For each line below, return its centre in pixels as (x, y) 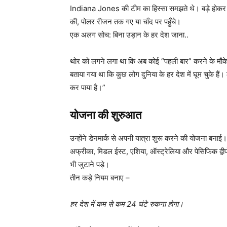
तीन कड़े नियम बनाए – (100, 178)
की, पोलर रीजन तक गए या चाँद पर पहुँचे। (125, 22)
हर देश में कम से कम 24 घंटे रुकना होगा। (127, 204)
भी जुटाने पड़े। (90, 165)
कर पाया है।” (88, 88)
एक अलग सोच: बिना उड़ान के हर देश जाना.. (129, 35)
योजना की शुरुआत (106, 116)
